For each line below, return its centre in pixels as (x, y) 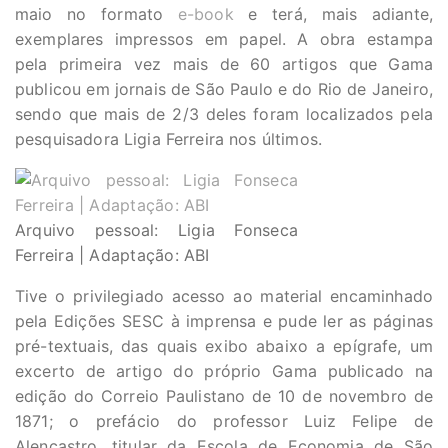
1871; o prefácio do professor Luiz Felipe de (224, 421)
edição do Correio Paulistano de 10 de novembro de (224, 396)
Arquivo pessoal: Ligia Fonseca (156, 230)
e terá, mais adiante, (333, 14)
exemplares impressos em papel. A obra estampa (224, 39)
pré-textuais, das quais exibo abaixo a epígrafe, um (224, 346)
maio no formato (96, 14)
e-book (205, 14)
